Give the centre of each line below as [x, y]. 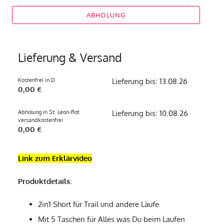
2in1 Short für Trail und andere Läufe [98, 204]
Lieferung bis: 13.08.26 [150, 81]
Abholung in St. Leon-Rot [49, 112]
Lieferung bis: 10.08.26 [150, 113]
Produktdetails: [45, 181]
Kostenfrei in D [36, 80]
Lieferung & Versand [70, 58]
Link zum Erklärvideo [55, 158]
